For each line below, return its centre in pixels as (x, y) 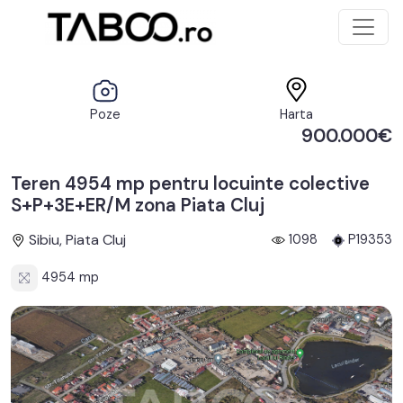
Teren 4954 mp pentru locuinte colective (190, 184)
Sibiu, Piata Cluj (76, 240)
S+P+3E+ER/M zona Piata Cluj (138, 205)
